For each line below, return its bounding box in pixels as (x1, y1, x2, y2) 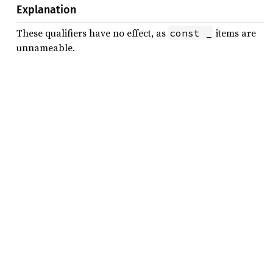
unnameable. (16, 41, 75, 54)
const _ (169, 27, 212, 39)
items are (213, 26, 256, 40)
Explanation (16, 3, 76, 16)
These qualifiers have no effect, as (16, 26, 168, 40)
